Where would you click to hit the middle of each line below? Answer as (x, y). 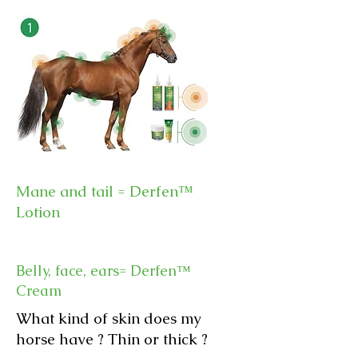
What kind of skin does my (109, 318)
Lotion (38, 212)
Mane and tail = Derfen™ (105, 191)
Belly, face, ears (68, 270)
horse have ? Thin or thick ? (112, 339)
